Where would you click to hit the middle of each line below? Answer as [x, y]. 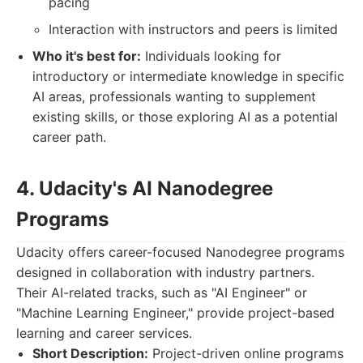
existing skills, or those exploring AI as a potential [185, 117]
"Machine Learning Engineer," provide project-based [175, 313]
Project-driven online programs [246, 353]
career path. [69, 137]
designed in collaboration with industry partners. [165, 272]
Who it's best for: [87, 56]
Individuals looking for [211, 56]
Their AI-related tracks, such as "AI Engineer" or [162, 293]
